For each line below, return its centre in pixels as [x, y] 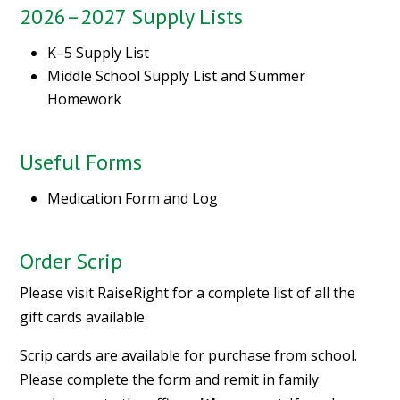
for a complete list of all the [262, 293]
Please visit [59, 293]
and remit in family [255, 380]
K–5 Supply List [99, 53]
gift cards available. [84, 317]
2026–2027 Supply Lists [132, 17]
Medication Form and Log [133, 199]
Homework [85, 100]
